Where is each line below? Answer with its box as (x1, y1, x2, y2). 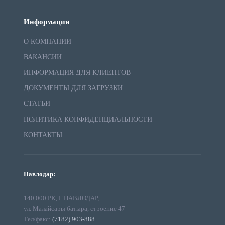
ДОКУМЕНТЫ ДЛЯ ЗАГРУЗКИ (23, 84, 123, 92)
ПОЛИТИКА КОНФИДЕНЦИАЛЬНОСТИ (23, 116, 152, 124)
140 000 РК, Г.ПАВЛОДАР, (23, 194, 99, 202)
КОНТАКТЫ (23, 131, 62, 139)
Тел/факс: (23, 215, 52, 223)
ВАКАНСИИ (23, 53, 62, 61)
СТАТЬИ (23, 100, 50, 108)
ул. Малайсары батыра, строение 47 (23, 205, 125, 213)
